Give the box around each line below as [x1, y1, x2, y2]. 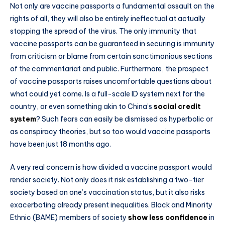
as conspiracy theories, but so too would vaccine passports [10, 127, 210, 137]
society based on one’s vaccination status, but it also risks [10, 187, 205, 197]
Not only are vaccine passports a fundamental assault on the [10, 2, 214, 11]
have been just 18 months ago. [10, 140, 111, 149]
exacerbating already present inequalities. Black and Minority [10, 200, 212, 209]
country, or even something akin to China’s [10, 102, 154, 111]
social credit [154, 102, 201, 111]
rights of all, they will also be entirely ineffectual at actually [10, 14, 205, 24]
